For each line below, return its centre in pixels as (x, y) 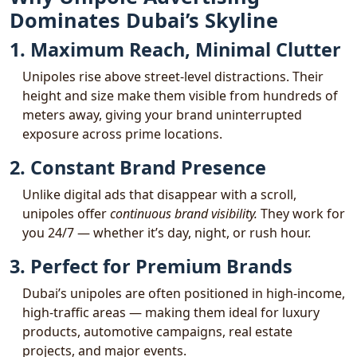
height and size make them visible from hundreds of (180, 96)
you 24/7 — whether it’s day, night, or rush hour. (167, 233)
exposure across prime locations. (122, 134)
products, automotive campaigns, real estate (157, 331)
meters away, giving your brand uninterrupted (162, 115)
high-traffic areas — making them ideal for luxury (171, 312)
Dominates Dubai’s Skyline (144, 20)
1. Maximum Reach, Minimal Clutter (175, 49)
